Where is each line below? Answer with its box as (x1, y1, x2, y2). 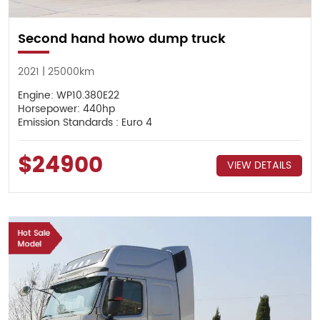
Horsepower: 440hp (17, 101, 115, 118)
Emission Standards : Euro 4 (17, 114, 152, 131)
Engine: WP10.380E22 (17, 87, 119, 104)
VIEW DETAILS (227, 156, 292, 174)
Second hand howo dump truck (17, 28, 226, 49)
